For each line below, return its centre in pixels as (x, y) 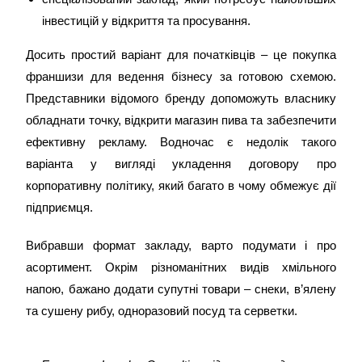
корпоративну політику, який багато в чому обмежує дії (181, 185)
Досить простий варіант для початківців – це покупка (181, 55)
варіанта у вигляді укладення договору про (181, 164)
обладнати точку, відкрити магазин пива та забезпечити (181, 120)
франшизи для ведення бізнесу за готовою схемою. (181, 76)
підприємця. (60, 207)
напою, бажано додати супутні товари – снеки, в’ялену (181, 289)
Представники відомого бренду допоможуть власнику (181, 98)
